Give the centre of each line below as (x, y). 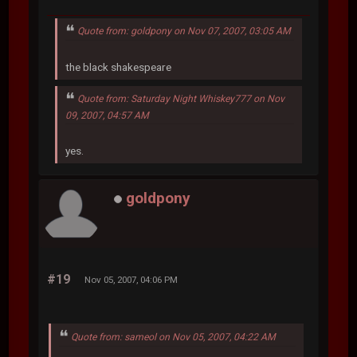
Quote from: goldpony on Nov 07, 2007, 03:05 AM (184, 31)
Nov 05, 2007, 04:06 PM (131, 279)
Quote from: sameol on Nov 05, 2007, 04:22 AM (174, 337)
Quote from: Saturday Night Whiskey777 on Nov (181, 98)
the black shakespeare (119, 67)
